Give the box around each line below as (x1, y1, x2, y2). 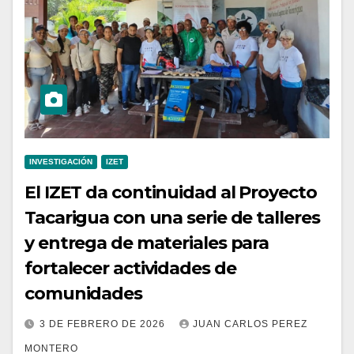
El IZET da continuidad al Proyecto (24, 181, 317, 203)
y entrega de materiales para (24, 232, 269, 254)
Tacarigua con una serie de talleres (24, 206, 320, 228)
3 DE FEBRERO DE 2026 (40, 318, 168, 330)
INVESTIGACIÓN (29, 156, 92, 166)
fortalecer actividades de (24, 257, 236, 279)
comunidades (24, 282, 142, 304)
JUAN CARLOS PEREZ (193, 318, 307, 330)
